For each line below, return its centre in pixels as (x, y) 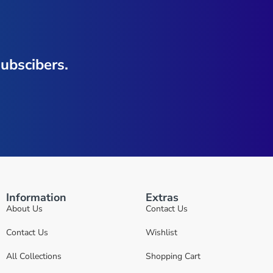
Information (36, 197)
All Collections (34, 256)
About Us (24, 208)
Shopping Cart (173, 256)
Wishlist (161, 232)
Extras (162, 197)
